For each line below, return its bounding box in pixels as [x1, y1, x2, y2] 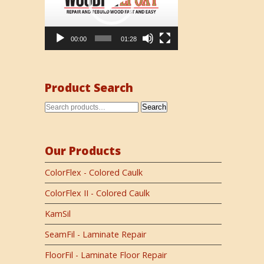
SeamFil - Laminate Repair [45, 229, 146, 240]
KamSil [45, 208, 71, 220]
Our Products [45, 143, 121, 159]
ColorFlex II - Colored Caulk [45, 187, 150, 199]
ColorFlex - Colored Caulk [45, 167, 143, 179]
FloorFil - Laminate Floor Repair [45, 249, 167, 261]
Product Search [45, 80, 133, 96]
